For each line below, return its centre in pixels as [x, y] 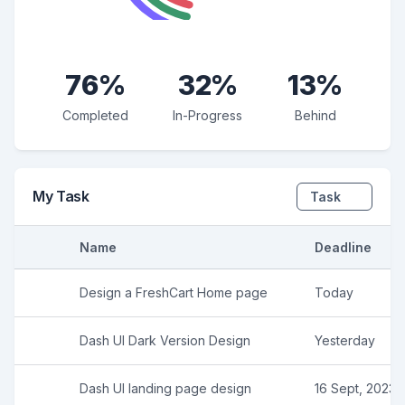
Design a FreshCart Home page [174, 292]
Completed [95, 115]
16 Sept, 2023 [355, 388]
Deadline [343, 247]
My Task [61, 197]
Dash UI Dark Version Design [165, 340]
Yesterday [345, 340]
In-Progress [208, 115]
